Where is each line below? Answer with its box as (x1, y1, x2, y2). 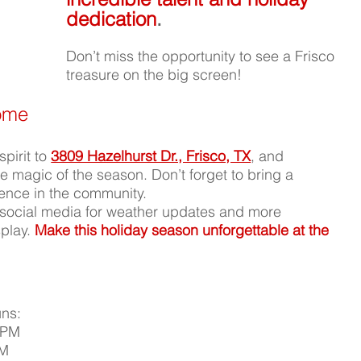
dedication (66, 7, 157, 31)
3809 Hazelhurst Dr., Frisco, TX (51, 147, 251, 166)
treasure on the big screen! (66, 65, 243, 85)
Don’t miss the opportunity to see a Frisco (66, 47, 339, 66)
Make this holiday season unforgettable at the (35, 221, 334, 240)
